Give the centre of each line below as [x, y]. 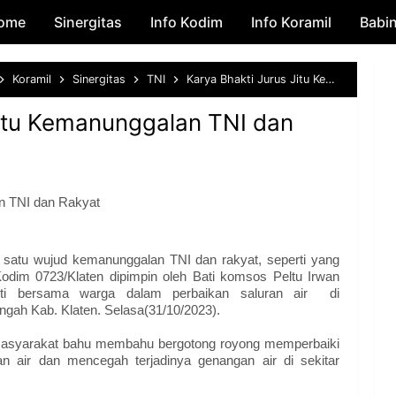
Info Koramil [291, 22]
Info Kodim [187, 22]
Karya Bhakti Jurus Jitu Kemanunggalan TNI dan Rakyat [256, 79]
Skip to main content [198, 22]
